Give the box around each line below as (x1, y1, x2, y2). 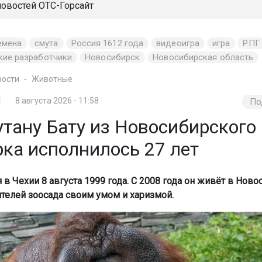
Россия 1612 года (71, 37, 144, 49)
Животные (31, 74, 73, 84)
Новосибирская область (153, 51, 254, 63)
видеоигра (156, 37, 200, 49)
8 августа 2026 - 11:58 (15, 95, 99, 105)
